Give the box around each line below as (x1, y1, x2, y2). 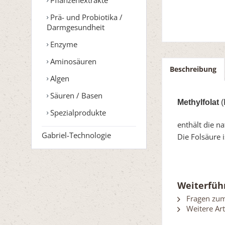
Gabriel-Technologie (42, 130, 111, 140)
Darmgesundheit (47, 22, 104, 32)
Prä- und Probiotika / (48, 12, 123, 22)
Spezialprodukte (48, 107, 106, 118)
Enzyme (48, 39, 77, 49)
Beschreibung (170, 64, 216, 74)
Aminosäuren (48, 56, 96, 66)
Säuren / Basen (48, 90, 102, 100)
